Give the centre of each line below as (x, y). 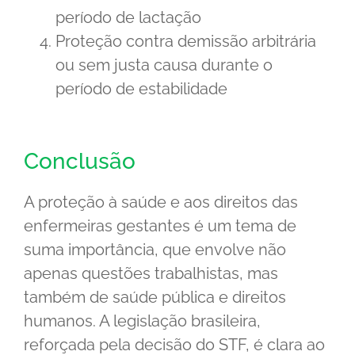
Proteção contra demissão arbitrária (186, 41)
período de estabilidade (141, 88)
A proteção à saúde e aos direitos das (161, 202)
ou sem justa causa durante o (164, 65)
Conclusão (80, 161)
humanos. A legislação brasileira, (142, 321)
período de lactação (128, 17)
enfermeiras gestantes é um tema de (160, 225)
